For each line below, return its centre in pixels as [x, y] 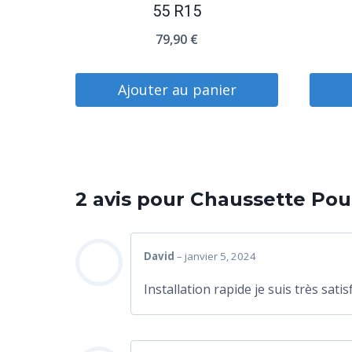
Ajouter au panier [177, 90]
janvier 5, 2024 [220, 256]
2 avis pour [133, 199]
